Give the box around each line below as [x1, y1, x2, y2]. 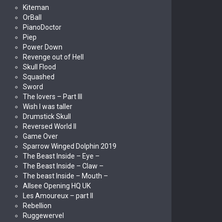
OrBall [23, 13, 42, 21]
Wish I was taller [23, 103, 72, 111]
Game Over [23, 132, 58, 140]
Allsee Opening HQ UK [23, 182, 91, 190]
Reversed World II [23, 122, 76, 130]
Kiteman [23, 3, 49, 11]
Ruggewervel [23, 212, 64, 220]
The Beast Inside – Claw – [23, 162, 104, 170]
